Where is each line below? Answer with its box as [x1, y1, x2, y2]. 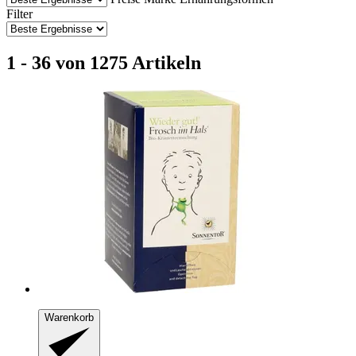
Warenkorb [44, 311, 94, 323]
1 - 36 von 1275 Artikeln [6, 52, 201, 73]
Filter [6, 6, 33, 21]
